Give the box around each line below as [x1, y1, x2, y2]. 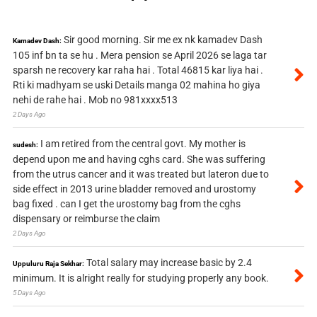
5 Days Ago [12, 289, 46, 297]
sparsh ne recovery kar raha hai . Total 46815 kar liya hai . [12, 64, 263, 76]
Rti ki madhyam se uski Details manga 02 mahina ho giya [12, 79, 260, 91]
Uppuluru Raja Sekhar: [12, 260, 84, 268]
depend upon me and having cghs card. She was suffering [12, 154, 265, 166]
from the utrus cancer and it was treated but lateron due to [12, 168, 269, 180]
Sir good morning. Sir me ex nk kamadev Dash [63, 34, 263, 46]
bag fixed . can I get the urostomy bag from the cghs [12, 198, 241, 210]
